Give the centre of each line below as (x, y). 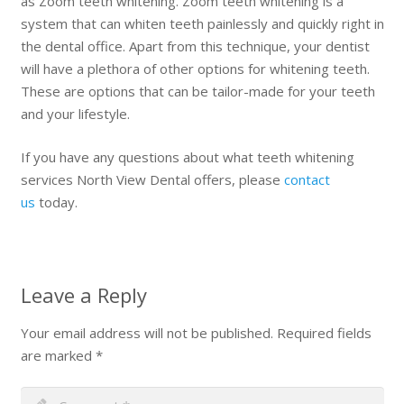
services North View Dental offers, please (152, 179)
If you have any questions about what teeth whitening (187, 156)
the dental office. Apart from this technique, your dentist (195, 46)
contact (307, 179)
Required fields (324, 332)
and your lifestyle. (75, 114)
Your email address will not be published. (147, 332)
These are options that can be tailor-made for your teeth (197, 92)
